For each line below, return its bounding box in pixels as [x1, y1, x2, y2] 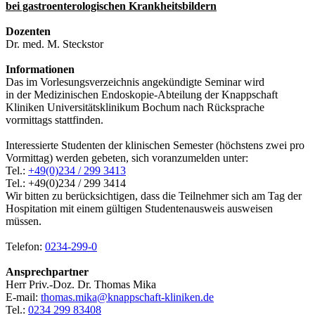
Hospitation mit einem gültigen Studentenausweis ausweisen [6, 202, 273, 214]
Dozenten [6, 25, 51, 37]
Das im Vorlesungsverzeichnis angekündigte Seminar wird [6, 75, 264, 88]
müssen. [6, 214, 41, 227]
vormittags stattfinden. [6, 113, 103, 126]
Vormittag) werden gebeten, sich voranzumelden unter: [6, 151, 248, 164]
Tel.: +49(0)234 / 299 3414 [6, 176, 126, 189]
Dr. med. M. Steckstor [6, 37, 103, 50]
